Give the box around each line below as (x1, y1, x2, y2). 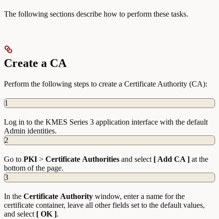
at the (190, 154, 208, 163)
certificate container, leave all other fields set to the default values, (4, 200, 205, 209)
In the (4, 192, 23, 200)
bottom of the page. (4, 163, 64, 172)
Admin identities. (4, 126, 57, 135)
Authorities (82, 154, 119, 163)
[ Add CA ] (153, 154, 190, 163)
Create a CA (4, 56, 66, 69)
